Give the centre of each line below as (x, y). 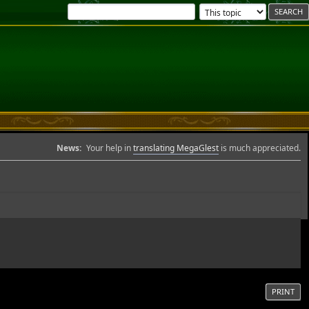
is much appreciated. (260, 148)
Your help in (110, 148)
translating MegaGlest (176, 148)
